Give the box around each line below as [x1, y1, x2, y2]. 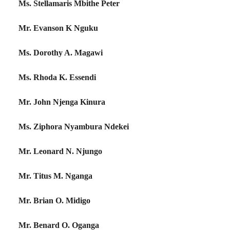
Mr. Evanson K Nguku [18, 24, 98, 32]
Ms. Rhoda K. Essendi [18, 73, 96, 82]
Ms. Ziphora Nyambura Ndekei [18, 122, 129, 131]
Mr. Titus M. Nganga [18, 171, 92, 180]
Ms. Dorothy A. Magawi [18, 48, 103, 57]
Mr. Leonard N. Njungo [18, 147, 102, 156]
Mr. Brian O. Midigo [18, 196, 90, 205]
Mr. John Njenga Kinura [18, 98, 105, 106]
